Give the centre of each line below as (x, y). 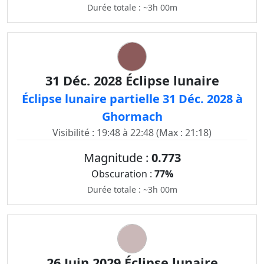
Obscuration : (123, 174)
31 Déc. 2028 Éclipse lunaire (132, 80)
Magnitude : (117, 158)
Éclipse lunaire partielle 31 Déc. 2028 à (132, 99)
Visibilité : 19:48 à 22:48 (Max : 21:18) (132, 133)
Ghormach (132, 116)
